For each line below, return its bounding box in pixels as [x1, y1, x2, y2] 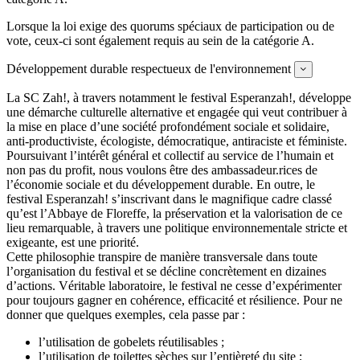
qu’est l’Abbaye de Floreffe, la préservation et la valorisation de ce [6, 206, 342, 220]
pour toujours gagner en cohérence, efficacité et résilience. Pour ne [6, 292, 342, 307]
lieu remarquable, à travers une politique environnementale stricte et [6, 220, 347, 235]
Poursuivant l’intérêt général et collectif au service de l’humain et [6, 148, 333, 162]
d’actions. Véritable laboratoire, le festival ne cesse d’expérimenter [6, 278, 342, 292]
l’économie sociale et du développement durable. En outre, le [6, 177, 315, 191]
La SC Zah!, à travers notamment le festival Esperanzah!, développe [6, 90, 351, 104]
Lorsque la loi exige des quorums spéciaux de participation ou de [6, 18, 334, 33]
